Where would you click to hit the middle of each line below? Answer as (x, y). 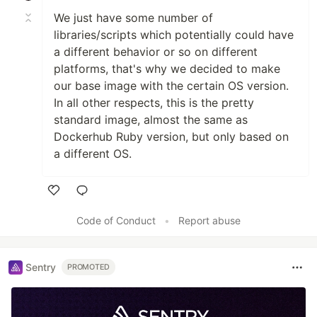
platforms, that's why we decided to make (167, 68)
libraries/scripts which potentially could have (174, 34)
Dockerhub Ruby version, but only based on (171, 136)
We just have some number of (133, 17)
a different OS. (93, 153)
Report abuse (209, 220)
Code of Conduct (116, 220)
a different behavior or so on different (156, 51)
